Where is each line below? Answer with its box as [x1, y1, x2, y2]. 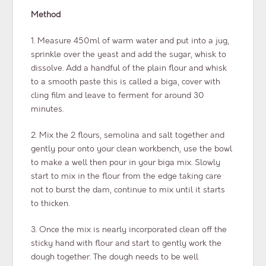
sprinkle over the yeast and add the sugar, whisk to [31, 49, 227, 60]
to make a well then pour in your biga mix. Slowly [31, 157, 221, 168]
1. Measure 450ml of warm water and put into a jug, [31, 36, 230, 46]
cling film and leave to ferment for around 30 [31, 90, 205, 101]
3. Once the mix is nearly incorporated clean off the [31, 224, 227, 235]
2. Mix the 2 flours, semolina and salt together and [31, 130, 225, 141]
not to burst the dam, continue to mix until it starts [31, 185, 226, 195]
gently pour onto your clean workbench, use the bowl [31, 144, 233, 154]
